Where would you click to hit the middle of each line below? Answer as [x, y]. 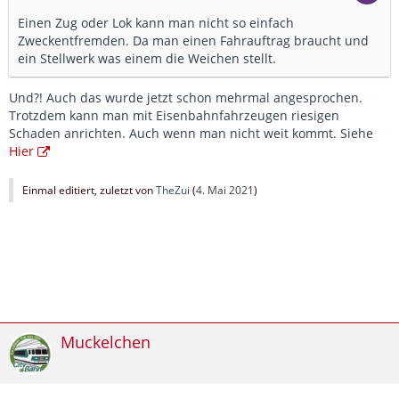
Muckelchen [106, 342]
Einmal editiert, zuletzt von [89, 191]
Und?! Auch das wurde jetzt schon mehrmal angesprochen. [186, 98]
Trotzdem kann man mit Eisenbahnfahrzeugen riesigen [174, 116]
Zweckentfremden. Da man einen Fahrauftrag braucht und [193, 41]
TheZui [173, 191]
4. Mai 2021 [225, 191]
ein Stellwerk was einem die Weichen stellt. [147, 59]
